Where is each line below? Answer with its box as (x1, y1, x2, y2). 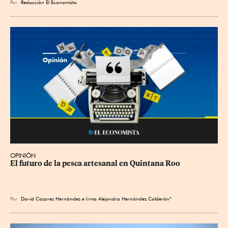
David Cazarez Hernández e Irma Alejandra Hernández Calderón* (21, 195, 175, 202)
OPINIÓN (10, 152, 36, 160)
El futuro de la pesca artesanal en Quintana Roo (10, 159, 180, 168)
